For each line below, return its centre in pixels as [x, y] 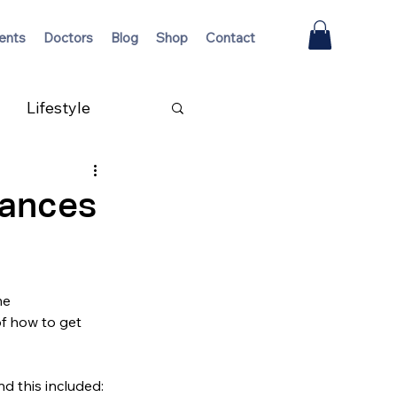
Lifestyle [58, 107]
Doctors [68, 38]
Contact [230, 38]
